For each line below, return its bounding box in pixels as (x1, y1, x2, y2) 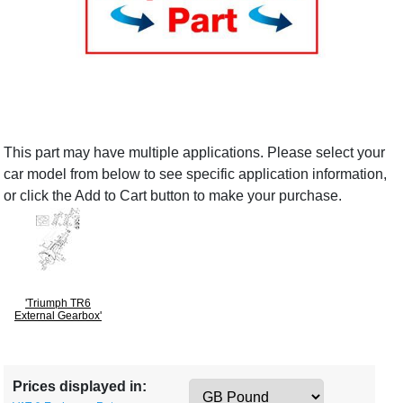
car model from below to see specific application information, (4, 166, 388, 182)
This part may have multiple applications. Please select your (4, 144, 386, 160)
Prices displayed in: (13, 378, 148, 394)
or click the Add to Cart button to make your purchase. (4, 187, 343, 203)
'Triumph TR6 (24, 296, 91, 309)
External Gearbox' (13, 309, 102, 322)
